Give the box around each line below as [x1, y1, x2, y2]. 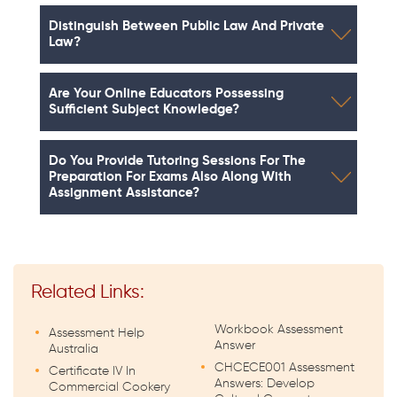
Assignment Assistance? [49, 185, 199, 199]
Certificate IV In [49, 365, 136, 378]
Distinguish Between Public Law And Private [49, 19, 324, 33]
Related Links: [31, 284, 144, 303]
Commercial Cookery [49, 381, 170, 394]
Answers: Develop [214, 378, 315, 391]
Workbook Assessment [214, 323, 343, 337]
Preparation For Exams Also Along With [49, 169, 292, 183]
